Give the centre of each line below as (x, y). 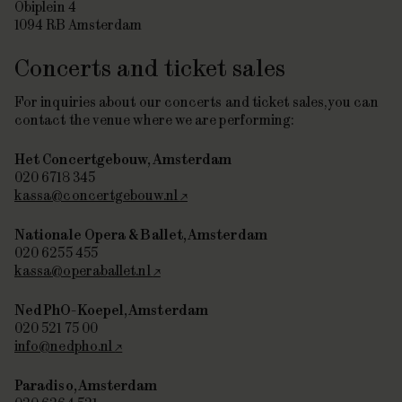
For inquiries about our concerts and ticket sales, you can (197, 102)
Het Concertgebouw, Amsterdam (123, 159)
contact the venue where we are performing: (154, 120)
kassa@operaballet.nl (84, 271)
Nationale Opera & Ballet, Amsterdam (141, 235)
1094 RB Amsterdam (79, 25)
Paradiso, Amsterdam (86, 385)
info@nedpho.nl (65, 346)
